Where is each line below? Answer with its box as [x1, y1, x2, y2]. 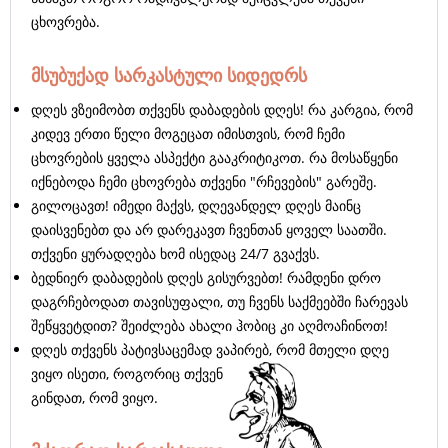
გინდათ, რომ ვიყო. [31, 388, 158, 408]
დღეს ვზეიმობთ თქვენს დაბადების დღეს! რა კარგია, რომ [31, 100, 413, 120]
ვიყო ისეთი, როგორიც [31, 364, 184, 384]
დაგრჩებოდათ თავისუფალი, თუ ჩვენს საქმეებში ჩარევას [31, 292, 408, 312]
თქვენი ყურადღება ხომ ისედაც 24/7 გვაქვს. [31, 244, 320, 264]
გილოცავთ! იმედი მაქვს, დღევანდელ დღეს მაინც [31, 196, 361, 216]
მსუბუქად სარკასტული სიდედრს [31, 63, 307, 88]
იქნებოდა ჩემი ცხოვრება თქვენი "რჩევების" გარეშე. [31, 172, 377, 192]
